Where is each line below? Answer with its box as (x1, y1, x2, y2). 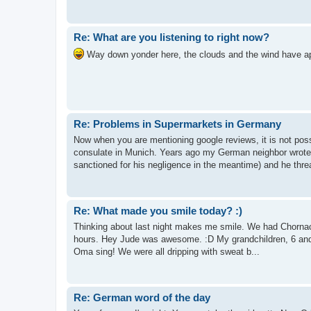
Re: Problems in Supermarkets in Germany (74, 118, 281, 131)
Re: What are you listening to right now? (74, 31, 269, 44)
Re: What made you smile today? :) (74, 205, 242, 217)
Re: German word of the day (74, 292, 210, 304)
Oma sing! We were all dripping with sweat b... (74, 246, 260, 257)
